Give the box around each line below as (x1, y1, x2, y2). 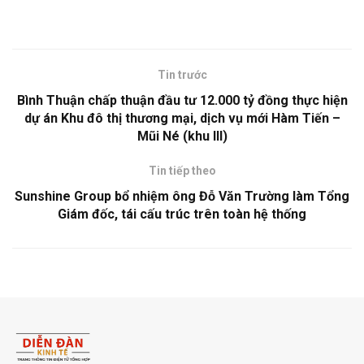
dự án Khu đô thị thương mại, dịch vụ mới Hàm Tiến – (24, 110, 340, 127)
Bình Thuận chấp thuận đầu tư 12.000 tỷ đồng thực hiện (16, 93, 348, 109)
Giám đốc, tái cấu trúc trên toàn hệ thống (58, 206, 306, 223)
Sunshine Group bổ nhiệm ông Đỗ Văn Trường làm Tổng (15, 188, 349, 205)
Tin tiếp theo (148, 164, 216, 178)
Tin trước (157, 68, 207, 82)
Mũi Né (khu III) (136, 128, 227, 145)
